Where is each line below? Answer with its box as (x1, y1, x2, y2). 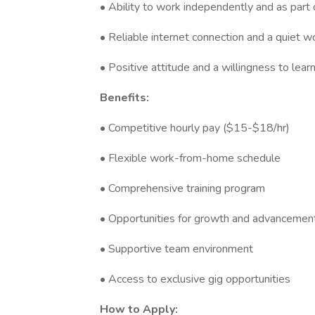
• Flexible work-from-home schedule (100, 150, 281, 166)
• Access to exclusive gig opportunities (100, 271, 290, 287)
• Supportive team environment (100, 241, 253, 257)
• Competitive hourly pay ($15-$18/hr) (100, 120, 290, 136)
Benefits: (100, 90, 149, 105)
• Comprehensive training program (100, 181, 265, 196)
